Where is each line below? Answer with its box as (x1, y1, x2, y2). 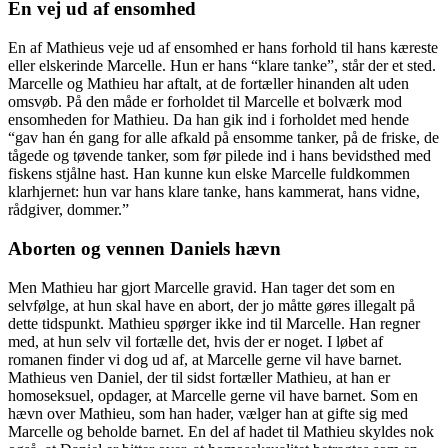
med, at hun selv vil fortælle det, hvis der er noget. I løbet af (8, 332, 383, 350)
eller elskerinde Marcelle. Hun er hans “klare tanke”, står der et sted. (8, 57, 436, 75)
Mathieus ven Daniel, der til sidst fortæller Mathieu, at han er (8, 368, 390, 386)
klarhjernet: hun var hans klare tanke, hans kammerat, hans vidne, (8, 183, 420, 201)
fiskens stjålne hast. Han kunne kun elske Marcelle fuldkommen (8, 165, 410, 183)
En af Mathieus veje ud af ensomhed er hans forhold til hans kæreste (8, 39, 438, 57)
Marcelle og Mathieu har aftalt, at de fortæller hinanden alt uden (8, 75, 409, 93)
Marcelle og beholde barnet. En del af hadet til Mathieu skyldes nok (8, 422, 434, 440)
